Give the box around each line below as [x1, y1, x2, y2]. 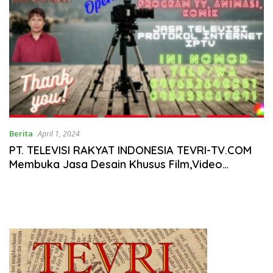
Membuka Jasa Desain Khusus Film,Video [9, 157, 222, 171]
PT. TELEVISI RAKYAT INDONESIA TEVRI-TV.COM [9, 143, 252, 157]
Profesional [9, 171, 69, 185]
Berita [9, 127, 33, 139]
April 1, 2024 [38, 128, 80, 139]
